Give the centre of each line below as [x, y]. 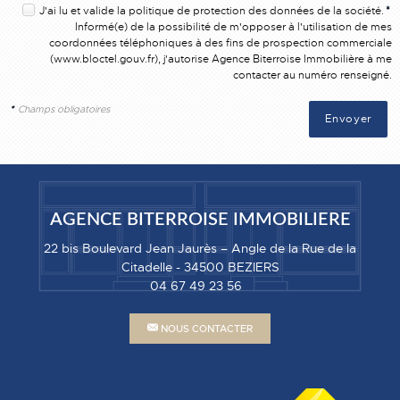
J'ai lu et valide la [84, 10]
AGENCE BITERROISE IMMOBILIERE [200, 219]
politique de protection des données [222, 10]
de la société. [351, 10]
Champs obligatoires [63, 109]
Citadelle [146, 267]
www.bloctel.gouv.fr [104, 58]
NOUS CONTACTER [205, 328]
